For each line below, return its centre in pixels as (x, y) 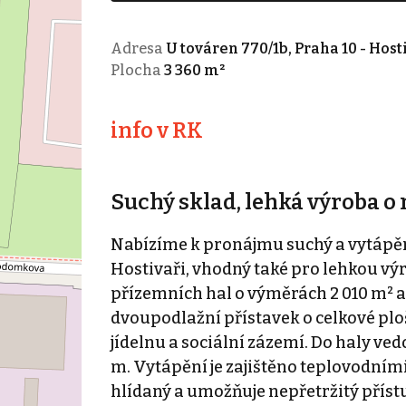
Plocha (137, 70)
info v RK (156, 130)
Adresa (138, 48)
